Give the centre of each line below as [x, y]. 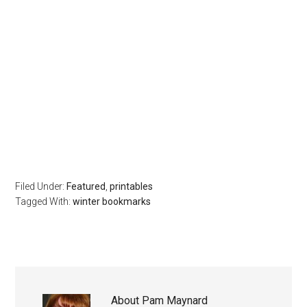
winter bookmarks [112, 201]
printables [132, 186]
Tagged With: [44, 201]
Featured [86, 186]
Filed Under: [41, 186]
